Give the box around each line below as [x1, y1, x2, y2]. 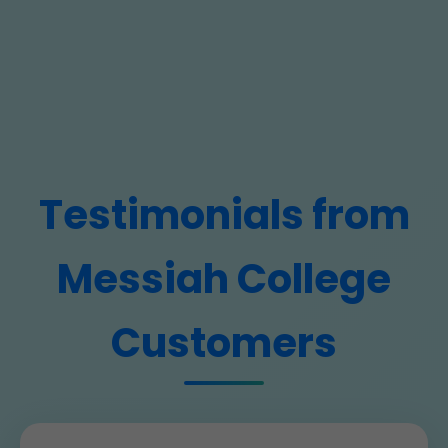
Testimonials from [38, 187, 410, 243]
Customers [111, 315, 337, 371]
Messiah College [57, 251, 391, 307]
